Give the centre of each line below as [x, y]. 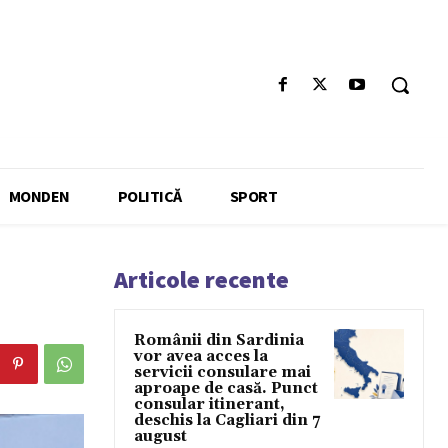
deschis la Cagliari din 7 [227, 421]
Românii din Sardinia [219, 341]
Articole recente [201, 280]
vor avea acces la [201, 357]
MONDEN [39, 196]
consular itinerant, [209, 405]
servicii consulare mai [222, 373]
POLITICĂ [149, 196]
